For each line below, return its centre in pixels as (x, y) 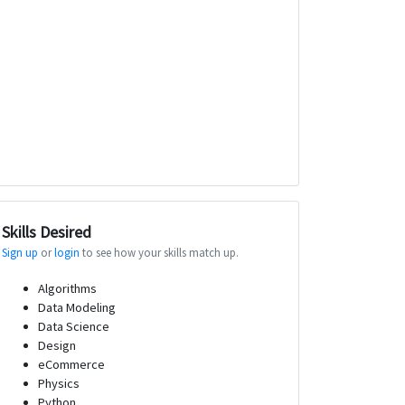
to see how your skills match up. (159, 252)
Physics (59, 383)
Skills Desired (47, 231)
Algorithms (67, 288)
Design (57, 345)
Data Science (74, 326)
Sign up (20, 252)
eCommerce (71, 364)
